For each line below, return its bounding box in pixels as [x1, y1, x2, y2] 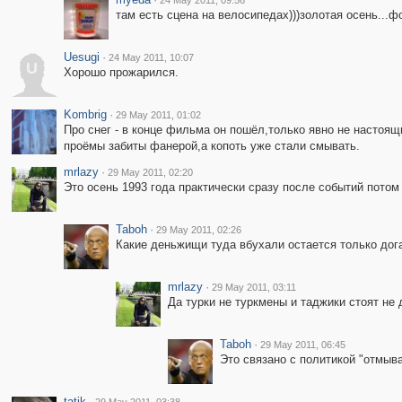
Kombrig [63, 108, 107, 121]
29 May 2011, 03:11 [211, 282, 296, 293]
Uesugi [63, 50, 100, 64]
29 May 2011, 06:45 [259, 339, 345, 350]
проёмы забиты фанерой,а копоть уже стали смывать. [63, 139, 360, 153]
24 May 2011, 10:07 [108, 52, 194, 63]
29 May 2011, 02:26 [155, 224, 241, 235]
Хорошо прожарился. [63, 66, 179, 79]
